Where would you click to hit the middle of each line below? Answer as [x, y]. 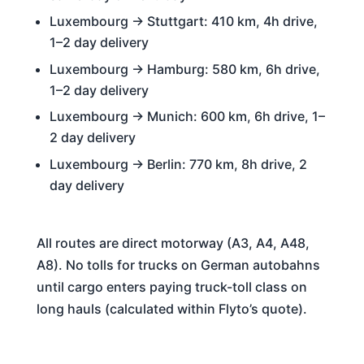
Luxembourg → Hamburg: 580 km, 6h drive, [184, 69]
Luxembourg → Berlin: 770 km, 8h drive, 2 [178, 164]
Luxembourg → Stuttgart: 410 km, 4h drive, [183, 22]
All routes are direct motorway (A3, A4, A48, [173, 243]
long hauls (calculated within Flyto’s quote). [171, 309]
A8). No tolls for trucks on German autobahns [178, 265]
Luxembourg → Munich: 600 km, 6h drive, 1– [187, 117]
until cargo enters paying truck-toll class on [171, 287]
